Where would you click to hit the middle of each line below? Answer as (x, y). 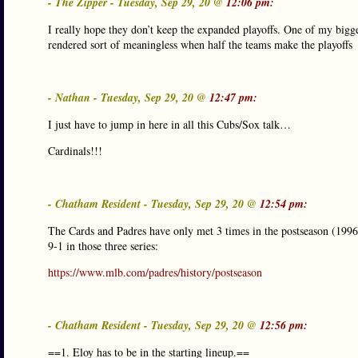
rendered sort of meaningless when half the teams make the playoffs (200, 44)
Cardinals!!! (75, 151)
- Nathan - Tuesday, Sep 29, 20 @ (129, 97)
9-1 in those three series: (103, 246)
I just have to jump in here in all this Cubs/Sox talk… (169, 124)
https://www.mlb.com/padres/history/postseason (155, 272)
